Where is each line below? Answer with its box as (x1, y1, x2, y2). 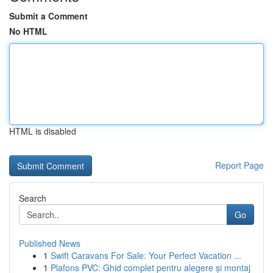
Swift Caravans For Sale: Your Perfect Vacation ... (51, 249, 241, 261)
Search (19, 192, 46, 204)
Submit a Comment (9, 10, 88, 22)
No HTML (9, 25, 48, 37)
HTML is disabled (9, 125, 76, 137)
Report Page (215, 159, 264, 171)
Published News (19, 237, 80, 249)
